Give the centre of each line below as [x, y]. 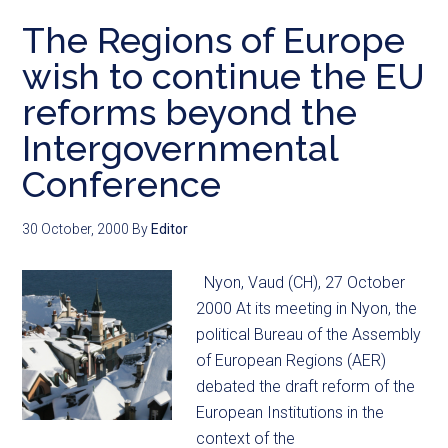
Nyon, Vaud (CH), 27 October [301, 282]
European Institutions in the [290, 412]
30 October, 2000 [76, 229]
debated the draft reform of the [306, 386]
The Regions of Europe [214, 40]
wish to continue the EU [224, 76]
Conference [122, 184]
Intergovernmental [180, 148]
